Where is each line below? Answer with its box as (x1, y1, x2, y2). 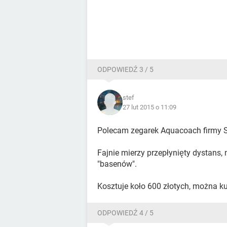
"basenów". (97, 159, 137, 169)
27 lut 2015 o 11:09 (123, 103, 176, 111)
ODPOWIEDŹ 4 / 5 (97, 209, 154, 217)
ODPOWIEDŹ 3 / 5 (97, 65, 154, 74)
